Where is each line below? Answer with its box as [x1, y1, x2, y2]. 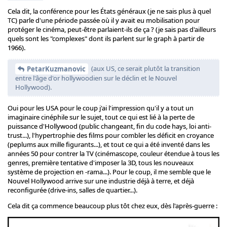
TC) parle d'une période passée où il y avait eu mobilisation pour [8, 15, 200, 25]
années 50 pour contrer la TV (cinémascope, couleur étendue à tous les [8, 149, 219, 159]
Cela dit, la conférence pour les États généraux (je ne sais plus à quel [8, 6, 211, 16]
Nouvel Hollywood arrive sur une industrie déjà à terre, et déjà [8, 176, 194, 186]
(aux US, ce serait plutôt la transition [90, 63, 200, 73]
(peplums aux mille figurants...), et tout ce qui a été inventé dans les [8, 140, 210, 149]
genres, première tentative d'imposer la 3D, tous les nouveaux [8, 158, 194, 168]
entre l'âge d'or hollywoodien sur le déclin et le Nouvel [15, 73, 177, 83]
